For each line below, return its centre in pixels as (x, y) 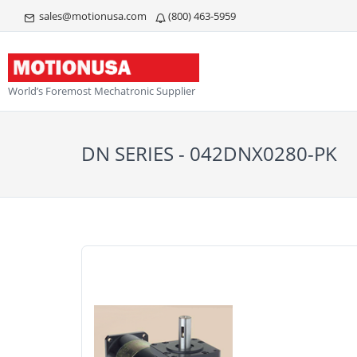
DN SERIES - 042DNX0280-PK (209, 153)
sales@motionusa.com (92, 16)
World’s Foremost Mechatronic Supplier (102, 91)
